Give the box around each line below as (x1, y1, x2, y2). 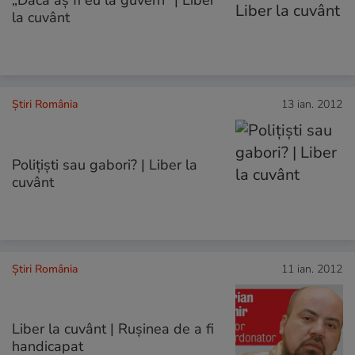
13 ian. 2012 (281, 97, 342, 113)
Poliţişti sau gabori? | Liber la (12, 155, 197, 174)
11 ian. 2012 (281, 261, 342, 277)
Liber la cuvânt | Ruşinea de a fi (12, 319, 214, 338)
